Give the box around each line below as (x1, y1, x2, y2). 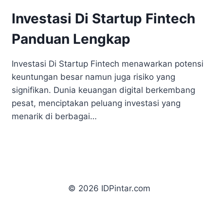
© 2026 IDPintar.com (68, 183, 150, 193)
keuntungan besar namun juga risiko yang (12, 72, 175, 82)
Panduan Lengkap (12, 31, 130, 47)
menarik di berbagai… (12, 111, 97, 121)
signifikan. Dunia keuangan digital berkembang (12, 85, 195, 95)
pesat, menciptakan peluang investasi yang (12, 98, 181, 108)
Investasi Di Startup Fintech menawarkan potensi (12, 59, 203, 69)
